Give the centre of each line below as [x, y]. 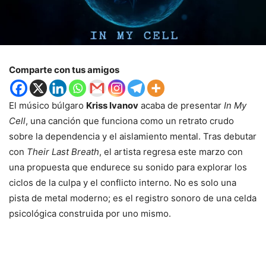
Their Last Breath [63, 152]
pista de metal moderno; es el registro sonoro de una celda [133, 198]
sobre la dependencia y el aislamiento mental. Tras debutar [133, 137]
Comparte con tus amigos [64, 70]
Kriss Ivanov [112, 106]
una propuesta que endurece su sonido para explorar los [128, 167]
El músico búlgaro [47, 106]
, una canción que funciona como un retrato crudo [130, 121]
